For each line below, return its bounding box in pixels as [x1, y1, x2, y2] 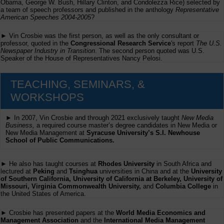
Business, [5, 121, 36, 129]
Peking [33, 167, 54, 175]
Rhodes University [98, 160, 154, 168]
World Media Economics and [116, 208, 205, 216]
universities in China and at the [97, 167, 191, 175]
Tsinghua [69, 167, 97, 175]
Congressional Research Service [70, 39, 171, 47]
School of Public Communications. [5, 136, 114, 144]
